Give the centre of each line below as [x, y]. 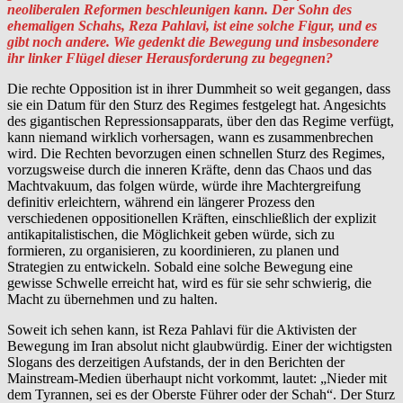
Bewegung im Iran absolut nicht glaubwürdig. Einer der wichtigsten [200, 345]
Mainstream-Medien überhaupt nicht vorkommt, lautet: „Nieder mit [197, 378]
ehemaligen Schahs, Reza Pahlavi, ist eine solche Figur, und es [192, 25]
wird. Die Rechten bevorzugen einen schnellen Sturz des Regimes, [196, 153]
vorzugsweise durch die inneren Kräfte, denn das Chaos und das [189, 169]
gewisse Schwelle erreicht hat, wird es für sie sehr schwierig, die [189, 282]
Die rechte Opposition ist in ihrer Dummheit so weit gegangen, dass [199, 88]
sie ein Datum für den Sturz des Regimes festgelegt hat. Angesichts [197, 104]
